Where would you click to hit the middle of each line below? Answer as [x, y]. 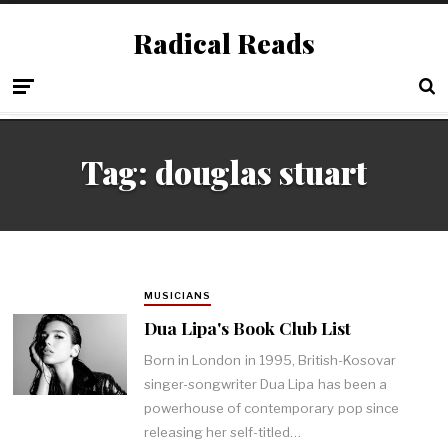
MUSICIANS [177, 296]
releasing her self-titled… [222, 432]
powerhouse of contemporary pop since [271, 408]
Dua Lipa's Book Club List [247, 327]
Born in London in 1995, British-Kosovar [270, 360]
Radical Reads [224, 43]
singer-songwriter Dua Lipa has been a [265, 384]
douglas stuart [261, 172]
